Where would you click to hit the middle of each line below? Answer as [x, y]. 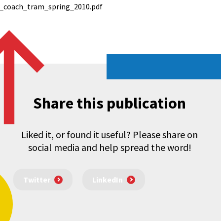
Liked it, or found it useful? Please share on [110, 134]
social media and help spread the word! [110, 147]
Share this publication [110, 103]
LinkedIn [107, 180]
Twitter [37, 180]
